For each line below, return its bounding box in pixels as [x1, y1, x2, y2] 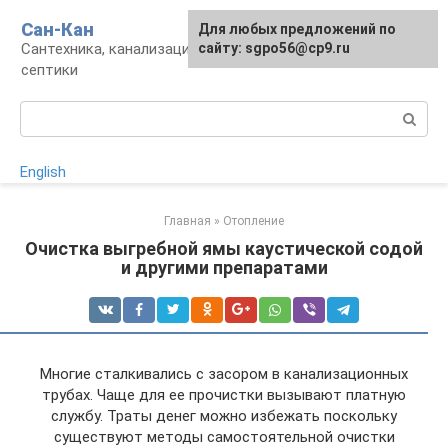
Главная [164, 214, 211, 228]
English [20, 163, 66, 181]
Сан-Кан [21, 19, 94, 40]
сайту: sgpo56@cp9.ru [198, 40, 350, 56]
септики [21, 61, 78, 79]
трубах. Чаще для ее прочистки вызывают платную [42, 386, 406, 404]
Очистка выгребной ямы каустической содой [25, 238, 423, 259]
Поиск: [20, 102, 67, 120]
